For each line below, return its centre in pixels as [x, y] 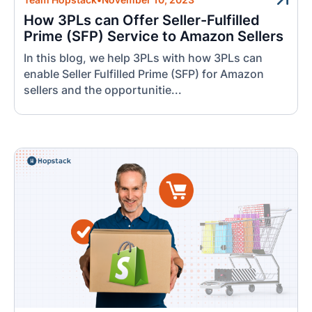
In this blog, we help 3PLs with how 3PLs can [143, 58]
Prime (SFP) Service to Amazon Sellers [154, 36]
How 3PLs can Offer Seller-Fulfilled [142, 20]
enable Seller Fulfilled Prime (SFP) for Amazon [144, 74]
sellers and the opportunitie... [103, 90]
